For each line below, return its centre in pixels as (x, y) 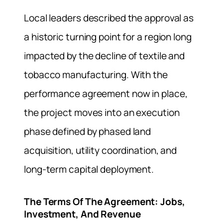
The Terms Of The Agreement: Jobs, (105, 202)
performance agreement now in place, (106, 93)
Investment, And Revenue (82, 214)
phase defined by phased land (88, 131)
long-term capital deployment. (89, 169)
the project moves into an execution (102, 112)
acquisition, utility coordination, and (101, 150)
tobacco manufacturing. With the (96, 74)
